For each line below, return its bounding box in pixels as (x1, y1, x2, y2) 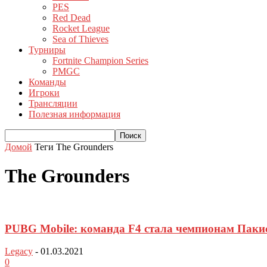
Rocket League (52, 23, 110, 33)
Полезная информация (29, 109, 120, 119)
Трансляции (29, 98, 77, 108)
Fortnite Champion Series (52, 55, 148, 66)
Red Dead (52, 13, 91, 23)
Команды (29, 77, 66, 87)
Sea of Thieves (52, 34, 108, 44)
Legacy (5, 246, 33, 257)
